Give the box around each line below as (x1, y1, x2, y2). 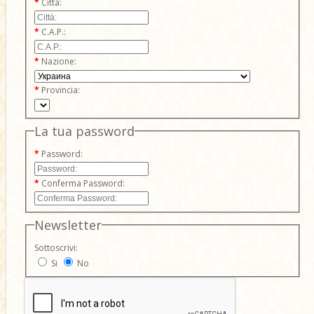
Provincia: (41, 84, 80, 97)
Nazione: (41, 55, 76, 68)
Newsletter (34, 216, 102, 233)
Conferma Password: (41, 177, 125, 190)
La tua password (34, 123, 135, 140)
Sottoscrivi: (34, 241, 78, 254)
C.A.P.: (41, 26, 66, 39)
